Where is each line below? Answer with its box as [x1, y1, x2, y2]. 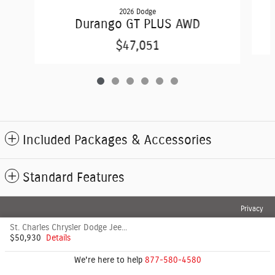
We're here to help [74, 256, 142, 265]
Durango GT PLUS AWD [74, 18, 200, 31]
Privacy [241, 206, 263, 213]
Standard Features [23, 171, 125, 185]
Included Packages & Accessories [23, 134, 212, 147]
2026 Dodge [118, 8, 156, 16]
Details [46, 234, 71, 242]
